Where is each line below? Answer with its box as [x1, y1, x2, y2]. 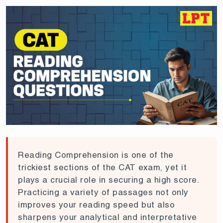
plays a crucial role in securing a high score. [18, 174, 199, 185]
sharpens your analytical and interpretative [18, 212, 197, 222]
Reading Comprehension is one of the [18, 149, 174, 160]
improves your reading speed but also [18, 199, 175, 210]
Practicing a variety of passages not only [18, 187, 189, 197]
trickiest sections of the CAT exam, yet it [18, 162, 187, 172]
